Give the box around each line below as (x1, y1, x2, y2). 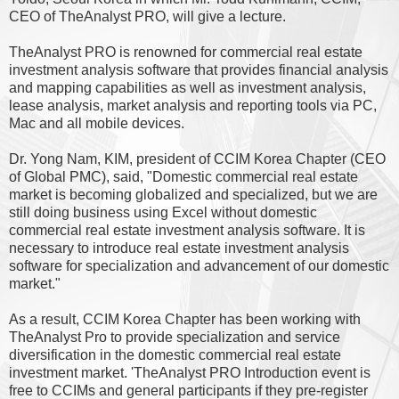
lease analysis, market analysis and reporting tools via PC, (9, 97, 377, 113)
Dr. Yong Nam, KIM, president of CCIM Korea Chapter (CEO (9, 151, 386, 167)
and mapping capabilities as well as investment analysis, (9, 79, 366, 95)
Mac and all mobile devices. (9, 115, 184, 131)
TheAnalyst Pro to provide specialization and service (9, 329, 340, 345)
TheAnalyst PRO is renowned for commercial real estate (9, 44, 362, 60)
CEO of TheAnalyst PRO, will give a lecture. (9, 8, 286, 24)
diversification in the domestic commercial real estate (9, 346, 341, 362)
